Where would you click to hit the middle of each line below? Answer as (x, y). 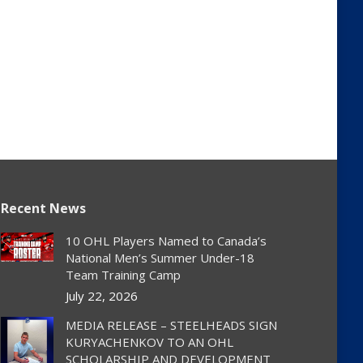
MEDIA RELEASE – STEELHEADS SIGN (171, 325)
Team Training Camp (123, 274)
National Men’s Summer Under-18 (160, 257)
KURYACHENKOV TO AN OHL (149, 342)
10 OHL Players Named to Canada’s (166, 240)
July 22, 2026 (101, 295)
